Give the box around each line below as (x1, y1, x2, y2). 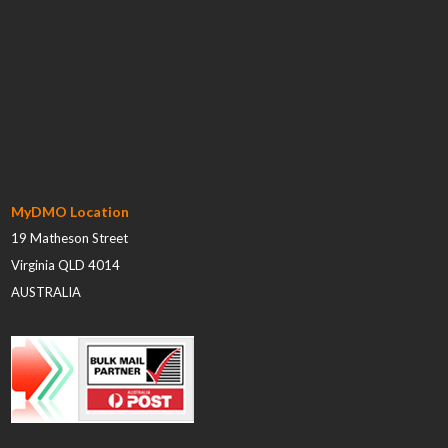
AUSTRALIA (11, 283, 82, 300)
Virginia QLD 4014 (11, 256, 121, 273)
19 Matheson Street (11, 229, 129, 246)
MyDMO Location (11, 202, 130, 220)
